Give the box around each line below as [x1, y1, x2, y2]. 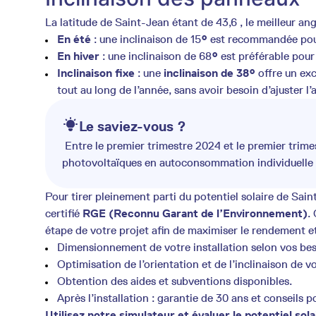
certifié [45, 207, 83, 220]
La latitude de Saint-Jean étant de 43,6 [45, 16, 237, 29]
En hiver [57, 49, 99, 63]
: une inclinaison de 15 [91, 32, 201, 46]
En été [57, 32, 91, 46]
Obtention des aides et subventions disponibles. [57, 274, 292, 288]
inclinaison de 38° [164, 66, 255, 80]
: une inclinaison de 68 [99, 49, 212, 63]
